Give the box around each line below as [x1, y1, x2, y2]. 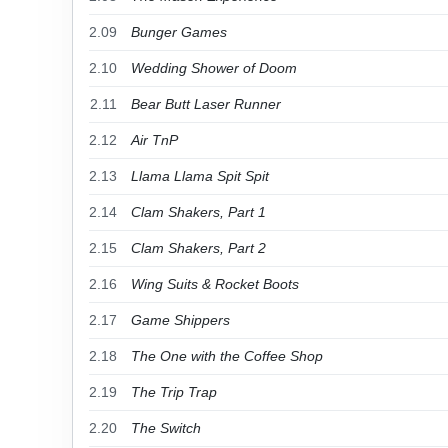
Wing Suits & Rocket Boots [131, 276, 299, 292]
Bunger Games [131, 24, 227, 40]
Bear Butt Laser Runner [131, 96, 281, 112]
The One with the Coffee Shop [131, 348, 323, 364]
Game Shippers [131, 312, 230, 328]
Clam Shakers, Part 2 [131, 240, 266, 256]
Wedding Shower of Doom [131, 60, 297, 76]
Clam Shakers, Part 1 [131, 204, 266, 220]
